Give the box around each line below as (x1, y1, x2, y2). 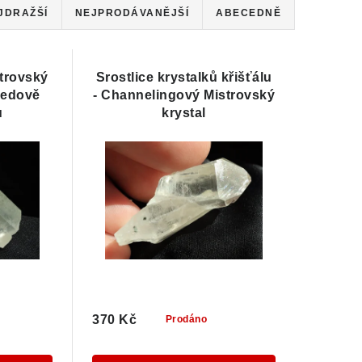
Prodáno (165, 314, 208, 326)
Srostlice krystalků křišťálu (95, 70, 272, 84)
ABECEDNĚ (216, 7, 281, 19)
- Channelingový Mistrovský (93, 88, 276, 102)
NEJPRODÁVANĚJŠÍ (74, 7, 189, 19)
